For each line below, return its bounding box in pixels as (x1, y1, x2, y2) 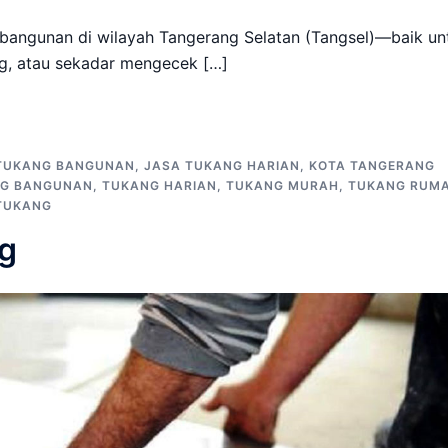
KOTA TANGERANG (309, 158, 435, 173)
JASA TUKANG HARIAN (144, 158, 300, 173)
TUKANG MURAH (226, 178, 339, 193)
